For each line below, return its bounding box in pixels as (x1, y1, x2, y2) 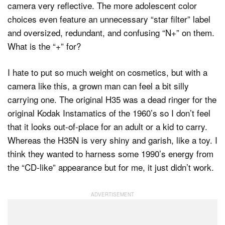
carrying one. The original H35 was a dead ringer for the (8, 93, 216, 106)
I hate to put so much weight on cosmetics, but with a (8, 66, 207, 79)
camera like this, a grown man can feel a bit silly (8, 79, 189, 92)
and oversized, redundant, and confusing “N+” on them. (8, 26, 214, 39)
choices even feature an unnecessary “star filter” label (8, 12, 210, 25)
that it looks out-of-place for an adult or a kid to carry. (8, 120, 207, 133)
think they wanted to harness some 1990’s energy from (8, 147, 213, 160)
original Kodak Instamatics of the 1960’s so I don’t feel (8, 106, 210, 120)
